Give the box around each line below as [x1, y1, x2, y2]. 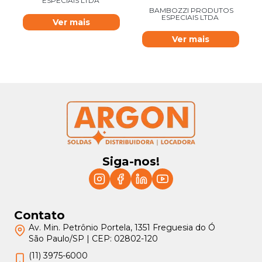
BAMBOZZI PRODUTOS [149, 6, 233, 15]
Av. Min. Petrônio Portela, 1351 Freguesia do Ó [29, 222, 215, 233]
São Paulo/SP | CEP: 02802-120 [29, 233, 158, 244]
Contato [14, 208, 65, 222]
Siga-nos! [102, 154, 160, 168]
